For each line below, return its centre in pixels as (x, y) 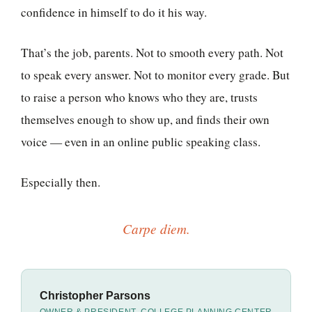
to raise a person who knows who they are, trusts (139, 97)
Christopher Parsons (95, 295)
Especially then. (61, 182)
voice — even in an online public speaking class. (141, 142)
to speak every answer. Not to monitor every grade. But (155, 75)
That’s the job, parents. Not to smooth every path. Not (152, 53)
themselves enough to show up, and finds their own (145, 120)
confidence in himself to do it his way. (114, 13)
